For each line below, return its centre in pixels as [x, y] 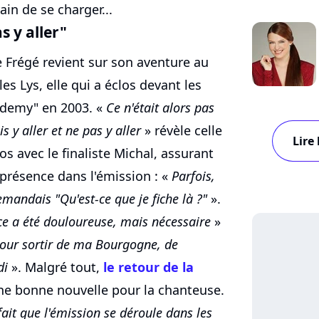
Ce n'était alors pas [160, 108]
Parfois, [193, 176]
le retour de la [148, 267]
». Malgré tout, [56, 267]
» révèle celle [182, 131]
